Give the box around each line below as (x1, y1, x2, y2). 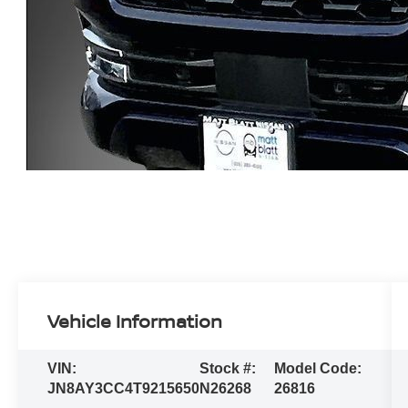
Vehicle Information (47, 308, 223, 333)
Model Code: (273, 360, 362, 376)
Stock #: (199, 360, 257, 376)
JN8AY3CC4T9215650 (47, 380, 200, 396)
